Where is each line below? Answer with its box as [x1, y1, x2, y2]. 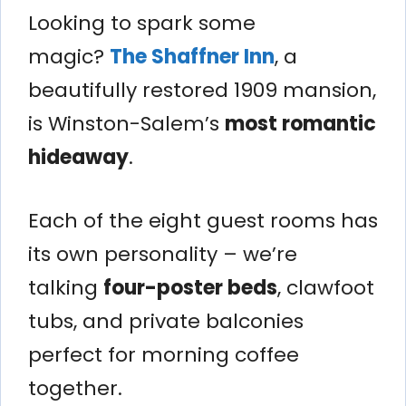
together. [28, 373, 122, 402]
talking [28, 273, 103, 302]
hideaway [28, 142, 129, 171]
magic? [28, 42, 110, 71]
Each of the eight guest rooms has [28, 206, 378, 235]
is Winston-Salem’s [28, 109, 225, 138]
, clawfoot [277, 273, 374, 302]
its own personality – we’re [28, 239, 297, 268]
